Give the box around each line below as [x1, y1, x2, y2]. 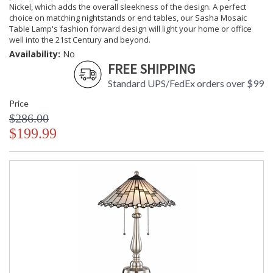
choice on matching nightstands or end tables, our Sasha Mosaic [9, 12, 247, 24]
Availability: [9, 48, 60, 60]
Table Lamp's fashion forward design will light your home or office [9, 23, 252, 35]
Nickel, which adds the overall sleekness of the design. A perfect [9, 1, 246, 13]
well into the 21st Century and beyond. [9, 34, 151, 46]
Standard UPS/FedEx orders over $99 [108, 77, 264, 90]
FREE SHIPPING [108, 60, 195, 78]
